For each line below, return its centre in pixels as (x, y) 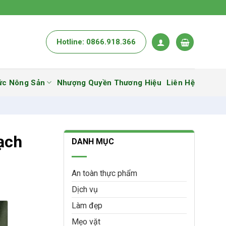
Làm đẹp (87, 206)
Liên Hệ (180, 82)
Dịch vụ (85, 189)
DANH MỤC (93, 142)
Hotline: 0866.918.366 (96, 42)
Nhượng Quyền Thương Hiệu (109, 82)
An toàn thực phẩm (104, 173)
